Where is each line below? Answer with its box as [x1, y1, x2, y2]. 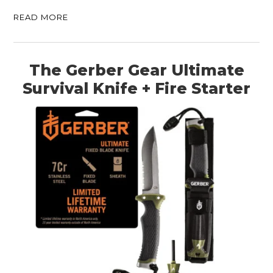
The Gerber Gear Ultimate [29, 60, 244, 79]
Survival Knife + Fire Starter [23, 79, 250, 97]
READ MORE [13, 12, 69, 22]
